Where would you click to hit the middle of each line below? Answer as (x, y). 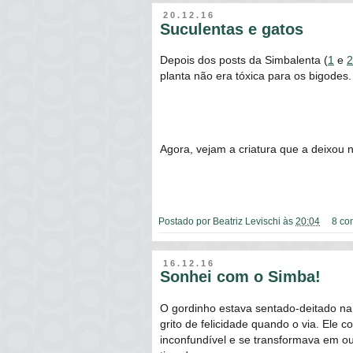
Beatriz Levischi (247, 221)
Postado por (186, 221)
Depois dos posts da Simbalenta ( (244, 60)
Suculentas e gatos (232, 29)
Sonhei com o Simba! (240, 277)
